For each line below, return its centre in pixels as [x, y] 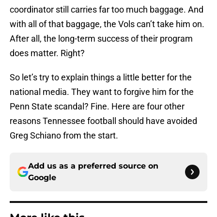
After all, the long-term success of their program [101, 39]
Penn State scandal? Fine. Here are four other [97, 107]
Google [42, 178]
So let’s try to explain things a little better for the [101, 77]
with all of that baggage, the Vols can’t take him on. [107, 24]
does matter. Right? [47, 53]
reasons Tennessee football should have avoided [103, 121]
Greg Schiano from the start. [64, 136]
